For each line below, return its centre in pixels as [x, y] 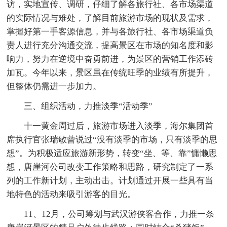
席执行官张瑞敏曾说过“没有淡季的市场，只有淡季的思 [112, 139]
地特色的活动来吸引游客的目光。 [71, 194]
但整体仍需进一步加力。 [54, 86]
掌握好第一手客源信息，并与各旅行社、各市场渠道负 [110, 31]
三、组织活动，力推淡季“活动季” [88, 106]
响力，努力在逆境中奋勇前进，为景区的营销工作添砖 [110, 59]
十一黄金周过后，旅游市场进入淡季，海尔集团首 [119, 126]
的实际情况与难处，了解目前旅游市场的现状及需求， [110, 18]
